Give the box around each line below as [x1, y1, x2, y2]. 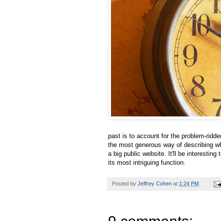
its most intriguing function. [108, 159, 185, 167]
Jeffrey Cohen [138, 181, 172, 187]
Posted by [112, 181, 138, 187]
